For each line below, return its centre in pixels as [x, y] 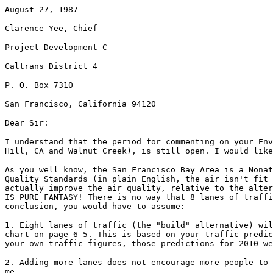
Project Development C [56, 47]
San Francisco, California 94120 [80, 104]
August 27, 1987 [41, 9]
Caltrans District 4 [51, 66]
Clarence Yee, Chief [51, 28]
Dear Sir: [27, 123]
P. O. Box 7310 [39, 85]
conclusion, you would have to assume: [95, 206]
